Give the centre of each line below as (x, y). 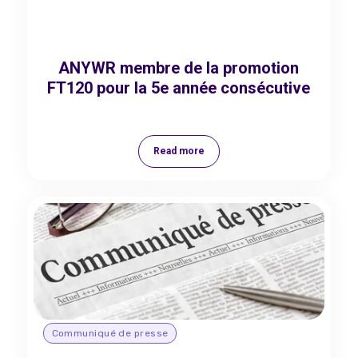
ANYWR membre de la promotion (179, 68)
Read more (179, 151)
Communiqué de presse (110, 333)
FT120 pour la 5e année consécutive (179, 88)
